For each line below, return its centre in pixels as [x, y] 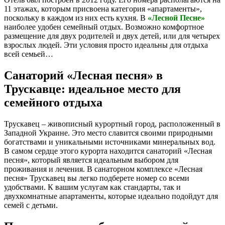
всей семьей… [29, 54]
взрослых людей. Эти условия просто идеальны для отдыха [106, 45]
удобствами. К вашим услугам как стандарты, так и [92, 187]
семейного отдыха [53, 102]
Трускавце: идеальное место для [92, 89]
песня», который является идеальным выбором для [91, 160]
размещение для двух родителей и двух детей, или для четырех [112, 36]
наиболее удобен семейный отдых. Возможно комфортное [104, 27]
